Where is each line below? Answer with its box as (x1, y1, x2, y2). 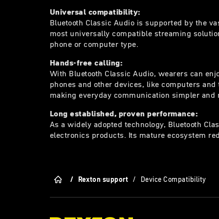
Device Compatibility (140, 175, 206, 185)
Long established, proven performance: (50, 108, 198, 119)
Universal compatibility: (50, 6, 141, 17)
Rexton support (78, 175, 129, 185)
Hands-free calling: (50, 57, 123, 68)
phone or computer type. (50, 38, 139, 49)
